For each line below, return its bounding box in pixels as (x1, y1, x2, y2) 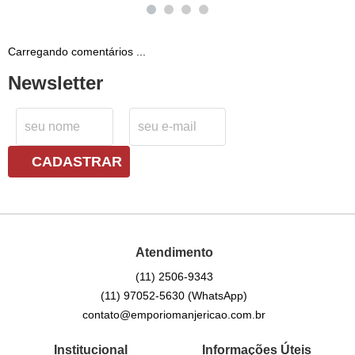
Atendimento (135, 246, 213, 260)
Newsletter (8, 72, 103, 94)
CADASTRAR (32, 154, 122, 170)
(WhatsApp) (188, 289, 248, 303)
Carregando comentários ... (8, 45, 146, 59)
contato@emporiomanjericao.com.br (82, 308, 266, 322)
